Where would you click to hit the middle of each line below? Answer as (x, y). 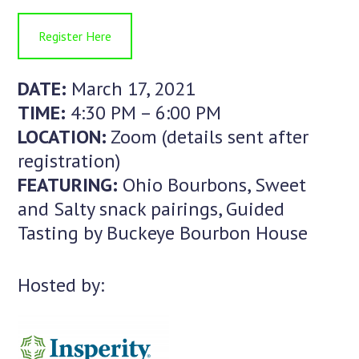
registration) (69, 161)
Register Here (75, 36)
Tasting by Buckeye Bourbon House (163, 233)
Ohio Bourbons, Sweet (215, 185)
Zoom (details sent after (208, 137)
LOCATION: (63, 137)
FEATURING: (71, 185)
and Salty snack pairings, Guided (151, 209)
